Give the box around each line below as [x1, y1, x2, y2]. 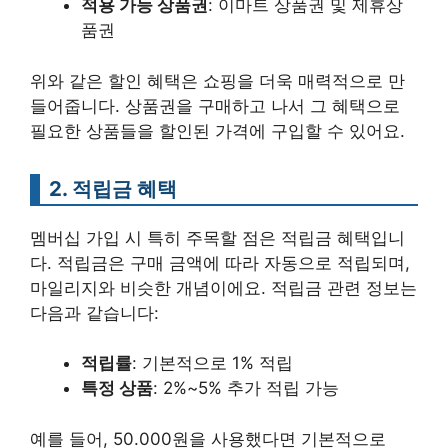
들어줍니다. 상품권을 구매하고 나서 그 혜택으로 [30, 95, 400, 116]
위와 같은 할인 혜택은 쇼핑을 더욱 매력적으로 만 [30, 70, 405, 91]
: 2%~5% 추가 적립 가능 [153, 378, 339, 398]
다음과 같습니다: [30, 302, 159, 323]
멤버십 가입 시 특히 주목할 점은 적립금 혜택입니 [30, 227, 405, 248]
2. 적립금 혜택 [49, 175, 177, 201]
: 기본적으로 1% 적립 [132, 353, 293, 373]
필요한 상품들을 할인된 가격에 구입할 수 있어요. [30, 120, 405, 141]
